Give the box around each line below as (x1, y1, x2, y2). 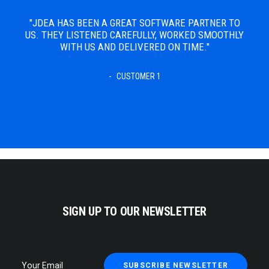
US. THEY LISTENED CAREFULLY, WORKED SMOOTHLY (25, 29, 244, 41)
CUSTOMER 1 (116, 71, 161, 81)
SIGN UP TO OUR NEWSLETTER (62, 204, 207, 219)
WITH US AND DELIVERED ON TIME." (59, 41, 210, 53)
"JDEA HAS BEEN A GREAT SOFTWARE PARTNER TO (29, 17, 240, 29)
